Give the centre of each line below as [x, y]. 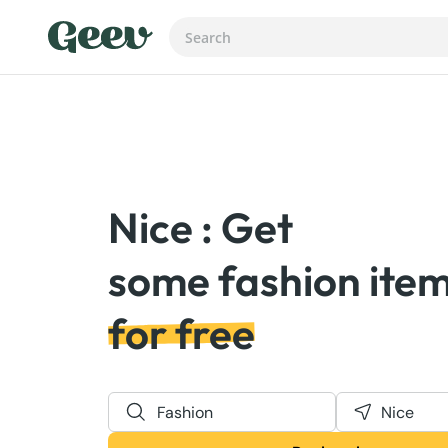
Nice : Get [200, 227]
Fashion [185, 412]
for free [181, 333]
